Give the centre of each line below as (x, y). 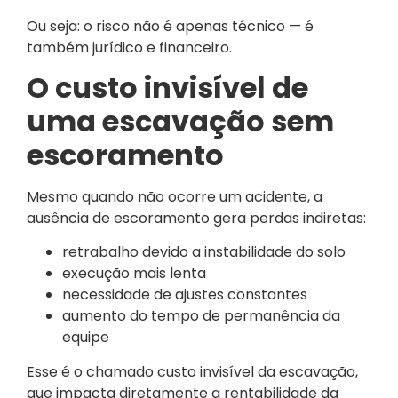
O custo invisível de (167, 88)
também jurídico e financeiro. (129, 47)
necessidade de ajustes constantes (185, 295)
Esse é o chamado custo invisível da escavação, (192, 371)
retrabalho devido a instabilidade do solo (204, 252)
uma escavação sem (180, 122)
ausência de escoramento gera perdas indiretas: (196, 219)
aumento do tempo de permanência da (201, 316)
